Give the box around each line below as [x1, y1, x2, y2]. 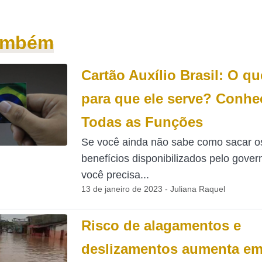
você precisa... [81, 169, 149, 181]
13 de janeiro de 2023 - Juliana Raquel [81, 184, 225, 194]
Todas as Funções [81, 114, 203, 130]
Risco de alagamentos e [81, 218, 241, 233]
